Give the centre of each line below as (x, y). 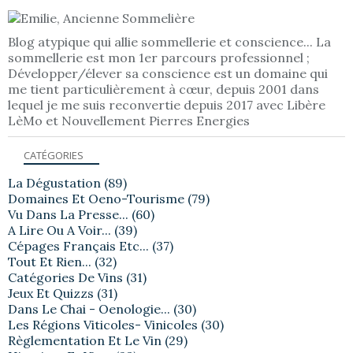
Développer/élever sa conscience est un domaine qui (168, 73)
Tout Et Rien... (50, 261)
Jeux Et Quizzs (51, 293)
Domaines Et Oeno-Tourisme (96, 198)
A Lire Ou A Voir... (59, 230)
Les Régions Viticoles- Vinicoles (103, 324)
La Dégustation (54, 182)
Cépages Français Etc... (78, 245)
